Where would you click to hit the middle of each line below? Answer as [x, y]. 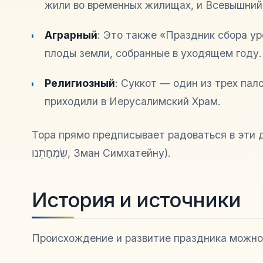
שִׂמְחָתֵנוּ [49, 153]
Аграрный [71, 35]
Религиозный [80, 83]
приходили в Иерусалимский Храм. [133, 101]
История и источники [136, 199]
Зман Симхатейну [119, 153]
